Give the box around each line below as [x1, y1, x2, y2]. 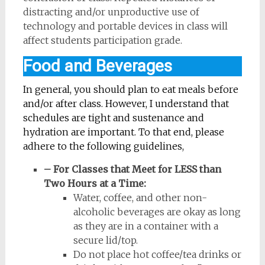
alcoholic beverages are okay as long [73, 206, 241, 218]
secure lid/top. [73, 234, 138, 246]
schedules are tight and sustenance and [22, 112, 204, 124]
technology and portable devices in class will [22, 20, 228, 32]
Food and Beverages [22, 56, 172, 76]
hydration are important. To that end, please [22, 126, 224, 138]
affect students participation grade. [22, 34, 182, 46]
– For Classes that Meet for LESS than [43, 163, 221, 175]
